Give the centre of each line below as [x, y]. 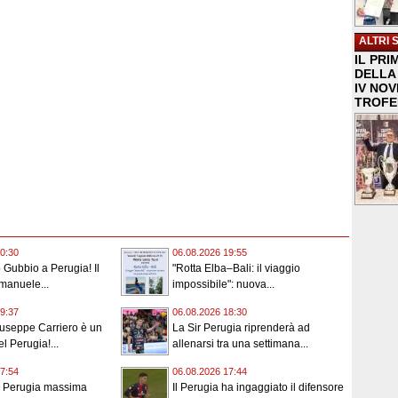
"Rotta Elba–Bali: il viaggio [236, 269]
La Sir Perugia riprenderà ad [241, 328]
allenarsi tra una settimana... [240, 344]
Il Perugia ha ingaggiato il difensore [258, 388]
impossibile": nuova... [223, 285]
